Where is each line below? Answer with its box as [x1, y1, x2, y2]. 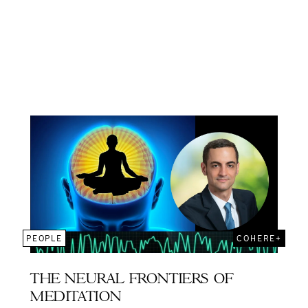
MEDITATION [30, 291, 122, 304]
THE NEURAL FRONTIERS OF [30, 273, 234, 286]
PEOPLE [26, 233, 63, 243]
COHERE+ [236, 233, 282, 243]
